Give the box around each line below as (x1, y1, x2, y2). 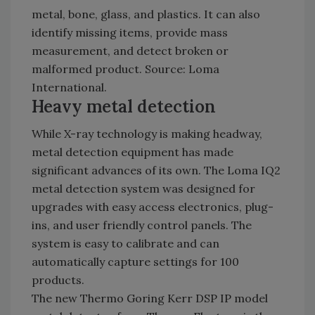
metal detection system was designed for (32, 181, 255, 195)
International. (32, 80, 107, 94)
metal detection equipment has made (32, 145, 233, 159)
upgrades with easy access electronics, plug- (32, 200, 274, 214)
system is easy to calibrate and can (32, 236, 219, 250)
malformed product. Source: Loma (32, 62, 219, 76)
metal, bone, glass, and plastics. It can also (32, 7, 260, 21)
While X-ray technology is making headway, (32, 127, 262, 141)
